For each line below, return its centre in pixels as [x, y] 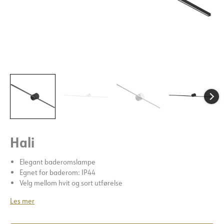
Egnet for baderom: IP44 [57, 172]
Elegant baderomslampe [57, 162]
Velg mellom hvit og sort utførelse [71, 183]
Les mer [22, 201]
